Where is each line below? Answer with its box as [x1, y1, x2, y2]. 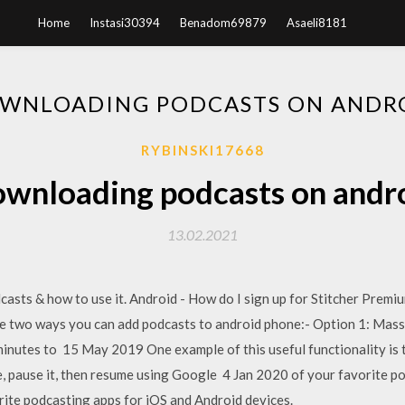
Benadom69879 [180, 15, 267, 30]
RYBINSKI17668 [140, 142, 265, 158]
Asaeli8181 [287, 15, 347, 30]
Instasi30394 [89, 15, 160, 30]
